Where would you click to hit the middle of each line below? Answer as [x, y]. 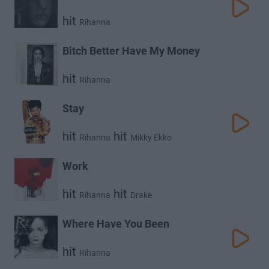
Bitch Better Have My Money [131, 51]
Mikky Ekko [151, 138]
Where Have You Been [116, 224]
